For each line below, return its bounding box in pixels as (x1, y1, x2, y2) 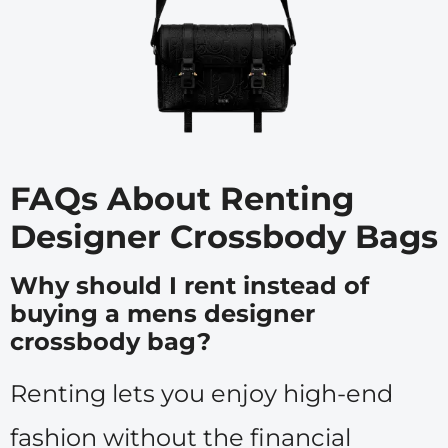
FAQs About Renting (10, 178, 354, 218)
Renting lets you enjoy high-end (10, 378, 393, 408)
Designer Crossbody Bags (10, 216, 438, 256)
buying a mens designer (10, 298, 315, 328)
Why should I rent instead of (10, 270, 369, 300)
